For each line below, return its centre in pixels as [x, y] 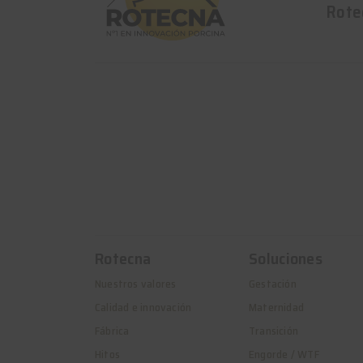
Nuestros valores [136, 284]
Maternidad [277, 307]
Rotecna [123, 258]
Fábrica [112, 331]
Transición [274, 331]
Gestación [273, 284]
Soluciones [286, 258]
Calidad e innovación [143, 307]
